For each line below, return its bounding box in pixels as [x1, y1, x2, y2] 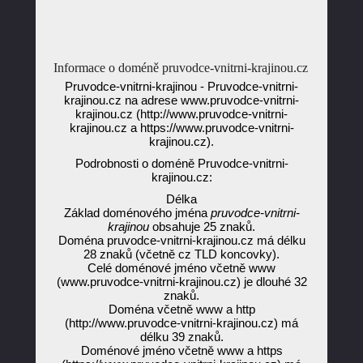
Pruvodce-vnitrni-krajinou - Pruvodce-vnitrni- [65, 79, 298, 93]
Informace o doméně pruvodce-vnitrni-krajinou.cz [53, 61, 308, 75]
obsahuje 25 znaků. [149, 220, 255, 233]
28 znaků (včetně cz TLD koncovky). [83, 247, 280, 261]
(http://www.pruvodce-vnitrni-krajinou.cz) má [65, 316, 298, 330]
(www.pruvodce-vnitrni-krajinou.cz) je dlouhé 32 [56, 275, 307, 288]
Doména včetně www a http [108, 302, 255, 316]
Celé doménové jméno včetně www [88, 261, 275, 275]
